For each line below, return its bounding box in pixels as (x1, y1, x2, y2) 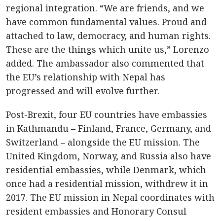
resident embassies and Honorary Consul (6, 205, 186, 217)
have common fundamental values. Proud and (6, 16, 207, 28)
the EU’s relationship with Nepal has (6, 71, 165, 83)
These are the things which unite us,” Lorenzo (6, 43, 209, 55)
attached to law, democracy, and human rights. (6, 30, 211, 41)
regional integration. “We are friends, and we (6, 2, 204, 14)
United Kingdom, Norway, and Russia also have (6, 150, 211, 162)
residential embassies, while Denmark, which (6, 164, 206, 176)
